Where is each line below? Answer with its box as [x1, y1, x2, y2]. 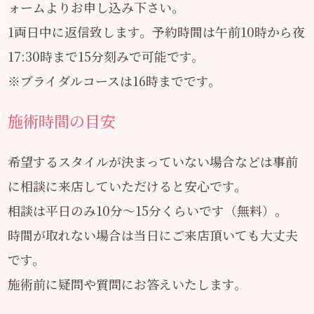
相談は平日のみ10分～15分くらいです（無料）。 [8, 200, 288, 219]
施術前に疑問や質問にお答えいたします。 [8, 274, 247, 293]
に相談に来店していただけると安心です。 [8, 176, 247, 195]
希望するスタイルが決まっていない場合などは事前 [8, 151, 299, 170]
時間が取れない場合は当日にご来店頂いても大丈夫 [8, 225, 299, 244]
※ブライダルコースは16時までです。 [8, 71, 221, 90]
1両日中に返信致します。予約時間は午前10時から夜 [8, 22, 306, 41]
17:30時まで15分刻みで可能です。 [8, 46, 205, 65]
